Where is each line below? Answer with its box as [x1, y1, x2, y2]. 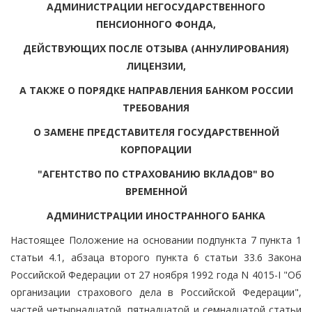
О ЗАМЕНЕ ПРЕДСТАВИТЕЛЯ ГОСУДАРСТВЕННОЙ [33, 125, 279, 139]
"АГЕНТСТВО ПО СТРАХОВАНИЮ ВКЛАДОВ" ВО [38, 166, 274, 180]
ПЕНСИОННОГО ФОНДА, [96, 17, 216, 31]
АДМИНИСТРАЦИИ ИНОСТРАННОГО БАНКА [47, 208, 265, 222]
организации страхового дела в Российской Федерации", [10, 285, 302, 299]
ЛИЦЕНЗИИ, [126, 58, 186, 72]
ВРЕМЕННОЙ [125, 184, 187, 198]
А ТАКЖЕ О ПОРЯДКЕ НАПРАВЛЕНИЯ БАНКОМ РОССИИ [19, 83, 293, 97]
